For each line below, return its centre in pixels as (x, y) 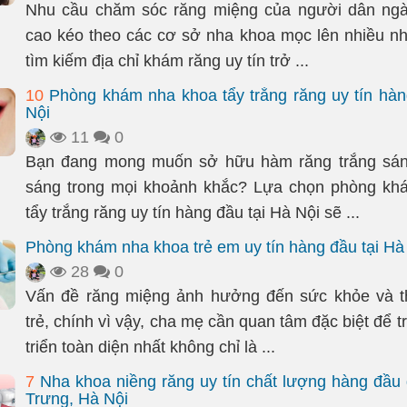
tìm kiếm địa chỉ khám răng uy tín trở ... (167, 61)
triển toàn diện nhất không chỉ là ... (150, 347)
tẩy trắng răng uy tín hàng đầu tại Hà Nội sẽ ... (193, 213)
